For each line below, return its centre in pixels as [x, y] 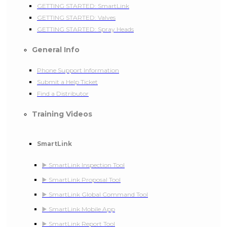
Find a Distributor [63, 93]
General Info [56, 49]
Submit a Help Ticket [67, 82]
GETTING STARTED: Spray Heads [85, 29]
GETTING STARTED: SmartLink [83, 6]
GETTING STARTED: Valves [76, 17]
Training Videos [62, 114]
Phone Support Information [78, 70]
